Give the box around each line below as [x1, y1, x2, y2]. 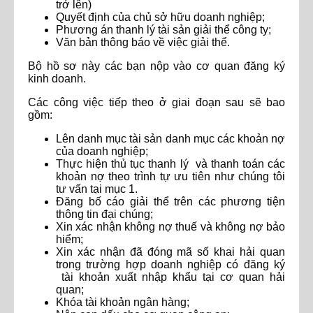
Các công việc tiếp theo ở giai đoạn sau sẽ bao [28, 96, 285, 109]
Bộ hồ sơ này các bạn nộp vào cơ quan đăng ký [28, 60, 285, 73]
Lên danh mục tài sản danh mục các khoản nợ [56, 133, 285, 145]
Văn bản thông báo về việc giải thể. [56, 36, 230, 49]
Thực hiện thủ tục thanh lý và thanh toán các [56, 158, 285, 170]
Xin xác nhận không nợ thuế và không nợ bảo [56, 221, 285, 233]
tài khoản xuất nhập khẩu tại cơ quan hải [56, 271, 285, 284]
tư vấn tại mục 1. [56, 183, 138, 196]
